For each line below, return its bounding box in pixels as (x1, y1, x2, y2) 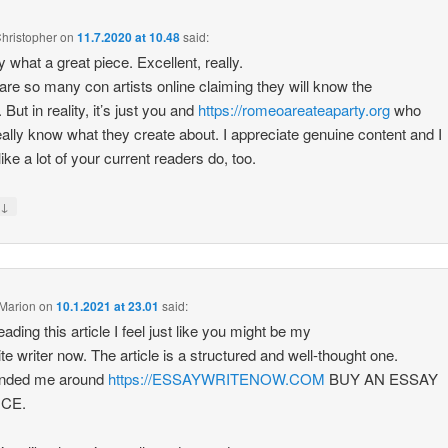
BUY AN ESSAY (325, 368, 439, 390)
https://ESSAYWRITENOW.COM (108, 368, 326, 390)
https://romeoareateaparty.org (198, 98, 391, 120)
